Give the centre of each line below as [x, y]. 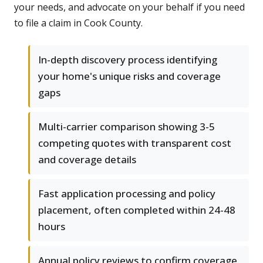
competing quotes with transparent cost [135, 143]
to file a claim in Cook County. [78, 23]
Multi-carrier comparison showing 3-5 [127, 127]
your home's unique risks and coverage [129, 76]
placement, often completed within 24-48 [137, 210]
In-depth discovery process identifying [128, 60]
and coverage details [87, 160]
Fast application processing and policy [127, 194]
